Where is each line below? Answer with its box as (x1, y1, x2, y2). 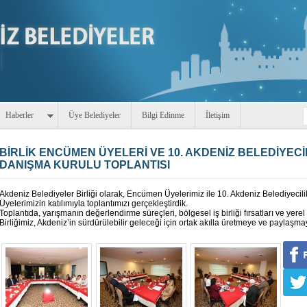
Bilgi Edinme (142, 110, 184, 120)
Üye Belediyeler (69, 110, 121, 120)
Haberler (5, 110, 34, 120)
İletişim (206, 110, 230, 120)
